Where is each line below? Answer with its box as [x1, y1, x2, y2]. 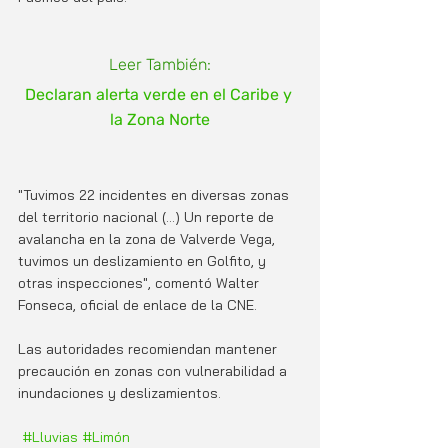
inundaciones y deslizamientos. [18, 383, 221, 402]
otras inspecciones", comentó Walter [18, 273, 263, 292]
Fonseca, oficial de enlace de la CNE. [18, 295, 257, 314]
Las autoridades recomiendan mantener [18, 339, 281, 358]
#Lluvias [22, 427, 78, 446]
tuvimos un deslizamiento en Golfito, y [18, 251, 270, 270]
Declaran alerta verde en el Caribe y [24, 84, 296, 104]
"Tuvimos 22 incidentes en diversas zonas [18, 185, 293, 204]
